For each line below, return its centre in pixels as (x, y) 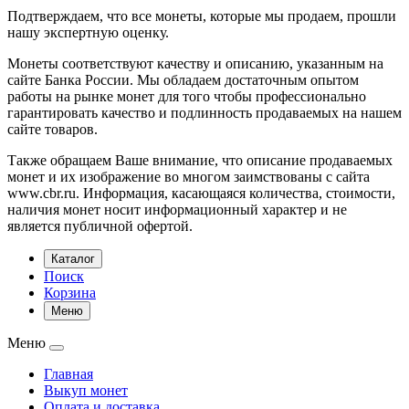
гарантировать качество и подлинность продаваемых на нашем (204, 112)
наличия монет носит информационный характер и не (177, 209)
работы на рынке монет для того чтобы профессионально (187, 96)
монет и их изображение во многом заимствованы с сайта (189, 176)
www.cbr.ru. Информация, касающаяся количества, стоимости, (201, 193)
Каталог (73, 258)
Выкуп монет (86, 390)
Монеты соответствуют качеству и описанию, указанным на (195, 63)
